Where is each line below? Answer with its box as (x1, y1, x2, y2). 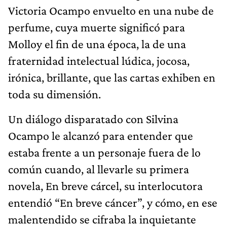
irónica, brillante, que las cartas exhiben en (8, 70, 215, 84)
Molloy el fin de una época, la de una (8, 36, 186, 51)
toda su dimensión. (8, 87, 101, 101)
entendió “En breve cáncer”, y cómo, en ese (8, 195, 217, 209)
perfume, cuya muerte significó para (8, 20, 185, 34)
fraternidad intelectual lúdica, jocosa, (8, 53, 190, 67)
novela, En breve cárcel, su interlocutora (8, 178, 203, 193)
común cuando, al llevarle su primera (8, 162, 189, 176)
